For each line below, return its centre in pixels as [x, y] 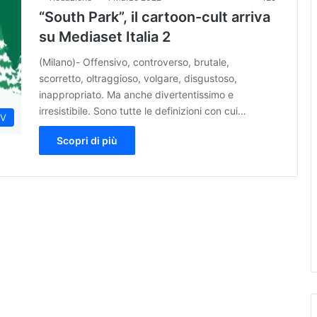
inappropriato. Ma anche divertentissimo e [136, 94]
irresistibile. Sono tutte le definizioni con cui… [143, 110]
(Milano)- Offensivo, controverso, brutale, [134, 62]
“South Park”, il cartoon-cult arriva [155, 17]
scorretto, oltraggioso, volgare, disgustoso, [138, 78]
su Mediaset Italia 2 [105, 36]
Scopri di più [87, 140]
